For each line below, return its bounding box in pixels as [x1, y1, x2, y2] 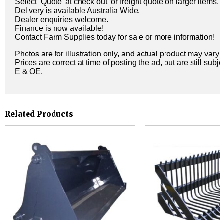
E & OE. [15, 67, 43, 76]
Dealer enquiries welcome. [15, 15, 108, 24]
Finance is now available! [15, 24, 104, 32]
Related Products [5, 110, 73, 119]
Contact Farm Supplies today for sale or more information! [15, 32, 215, 41]
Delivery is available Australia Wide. [15, 6, 140, 15]
